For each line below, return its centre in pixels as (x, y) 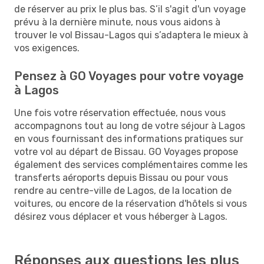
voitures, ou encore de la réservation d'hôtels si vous (131, 203)
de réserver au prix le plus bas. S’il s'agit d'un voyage (130, 9)
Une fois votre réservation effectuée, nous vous (120, 113)
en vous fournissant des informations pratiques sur (129, 138)
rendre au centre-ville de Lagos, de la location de (123, 190)
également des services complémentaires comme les (131, 164)
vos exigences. (47, 48)
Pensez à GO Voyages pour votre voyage (129, 76)
